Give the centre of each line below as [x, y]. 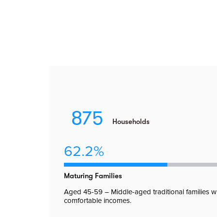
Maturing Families [93, 176]
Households [131, 122]
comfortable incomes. [98, 201]
